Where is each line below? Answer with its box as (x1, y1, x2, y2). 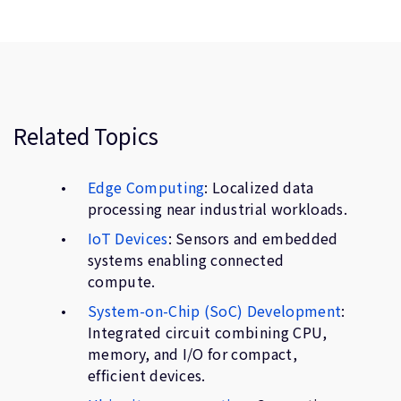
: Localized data (204, 176, 314, 198)
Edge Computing (88, 176, 205, 198)
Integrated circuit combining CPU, (88, 321, 328, 343)
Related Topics (13, 120, 158, 151)
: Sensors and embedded (167, 227, 338, 249)
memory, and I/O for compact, (88, 343, 297, 364)
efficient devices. (88, 364, 206, 386)
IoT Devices (88, 227, 168, 249)
